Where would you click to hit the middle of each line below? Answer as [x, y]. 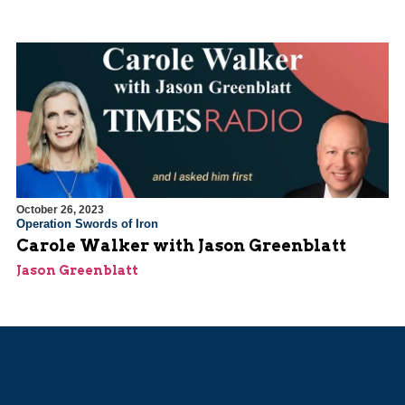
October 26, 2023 [60, 210]
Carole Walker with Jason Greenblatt [181, 246]
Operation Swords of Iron [87, 224]
